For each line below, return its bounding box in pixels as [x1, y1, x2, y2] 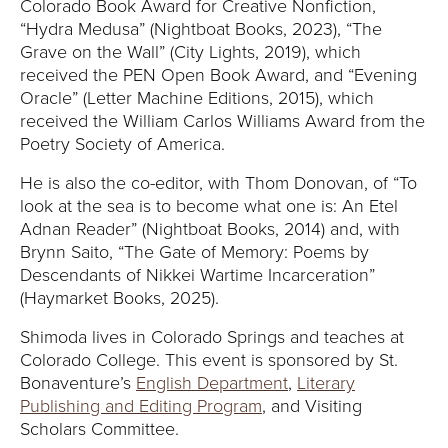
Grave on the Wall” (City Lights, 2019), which [20, 41, 361, 63]
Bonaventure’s [20, 372, 136, 394]
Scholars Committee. [20, 418, 179, 440]
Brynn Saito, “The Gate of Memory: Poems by [20, 241, 369, 263]
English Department [136, 372, 288, 394]
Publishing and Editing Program [20, 395, 262, 417]
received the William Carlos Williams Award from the [20, 110, 425, 132]
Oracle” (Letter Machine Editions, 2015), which [20, 87, 374, 109]
